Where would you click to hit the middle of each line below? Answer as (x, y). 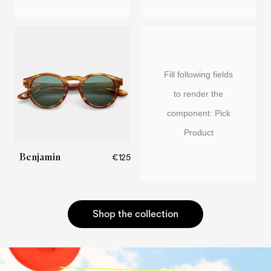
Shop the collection (135, 214)
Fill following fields (198, 75)
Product (198, 133)
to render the (198, 94)
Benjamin (40, 157)
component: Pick (198, 113)
